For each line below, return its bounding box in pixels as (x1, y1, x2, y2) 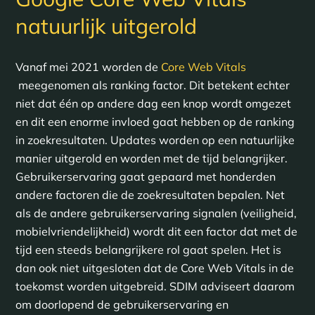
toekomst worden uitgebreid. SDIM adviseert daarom (15, 278, 295, 293)
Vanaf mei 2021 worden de (15, 59, 161, 74)
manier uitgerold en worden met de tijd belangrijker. (15, 150, 288, 165)
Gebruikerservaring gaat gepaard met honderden (15, 169, 276, 184)
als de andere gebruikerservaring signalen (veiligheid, (15, 205, 297, 220)
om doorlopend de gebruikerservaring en (15, 297, 229, 311)
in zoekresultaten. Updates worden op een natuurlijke (15, 132, 295, 147)
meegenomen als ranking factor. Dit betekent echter (15, 77, 290, 92)
